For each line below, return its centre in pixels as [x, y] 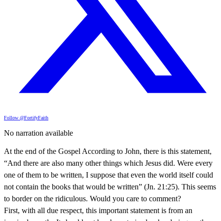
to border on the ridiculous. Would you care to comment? [92, 198]
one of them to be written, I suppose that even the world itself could [109, 175]
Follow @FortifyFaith [26, 117]
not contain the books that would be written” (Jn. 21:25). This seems [110, 186]
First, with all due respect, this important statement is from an [98, 210]
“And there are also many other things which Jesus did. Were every [108, 163]
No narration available [38, 133]
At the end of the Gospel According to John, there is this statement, [108, 151]
